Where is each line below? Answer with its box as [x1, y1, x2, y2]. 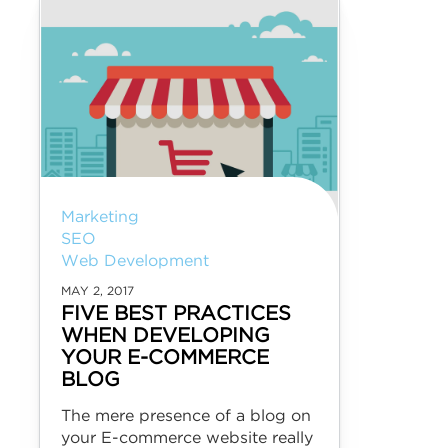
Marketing [61, 210, 139, 225]
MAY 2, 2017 [61, 286, 134, 297]
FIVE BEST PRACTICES [61, 305, 291, 323]
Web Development [61, 254, 209, 269]
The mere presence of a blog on [61, 409, 311, 424]
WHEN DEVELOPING [61, 327, 270, 345]
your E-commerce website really [61, 431, 313, 446]
